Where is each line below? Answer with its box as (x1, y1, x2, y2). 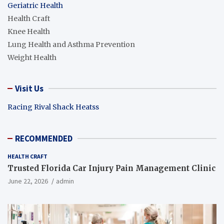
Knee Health (7, 26, 50, 36)
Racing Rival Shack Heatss (7, 102, 99, 111)
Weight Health (7, 52, 56, 62)
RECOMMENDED (15, 132, 72, 144)
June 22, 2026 (7, 176, 48, 185)
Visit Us (15, 82, 43, 94)
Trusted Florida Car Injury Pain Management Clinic (7, 163, 215, 173)
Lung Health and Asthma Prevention (7, 39, 135, 49)
